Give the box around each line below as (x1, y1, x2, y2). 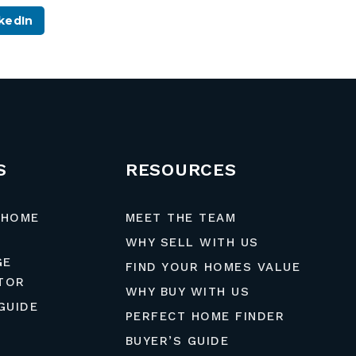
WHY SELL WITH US (125, 235, 259, 250)
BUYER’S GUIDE (125, 334, 230, 348)
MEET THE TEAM (125, 211, 237, 225)
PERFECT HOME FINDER (125, 309, 285, 323)
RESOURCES (125, 160, 237, 180)
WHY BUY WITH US (125, 284, 250, 299)
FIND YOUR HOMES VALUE (125, 260, 301, 274)
